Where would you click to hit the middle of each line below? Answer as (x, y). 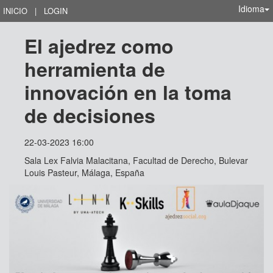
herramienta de (97, 69)
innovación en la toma (131, 92)
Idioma (251, 9)
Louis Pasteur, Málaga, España (84, 172)
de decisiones (90, 115)
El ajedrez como (102, 46)
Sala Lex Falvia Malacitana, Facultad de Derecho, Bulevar (136, 160)
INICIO (15, 11)
